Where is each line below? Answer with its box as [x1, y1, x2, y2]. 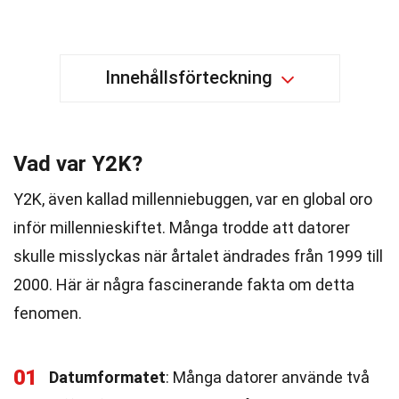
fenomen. [13, 304, 82, 322]
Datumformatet [49, 368, 166, 387]
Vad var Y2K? [13, 151, 142, 176]
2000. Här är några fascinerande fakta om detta [13, 275, 354, 294]
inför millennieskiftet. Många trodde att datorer [13, 218, 350, 237]
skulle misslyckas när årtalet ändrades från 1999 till [13, 247, 383, 265]
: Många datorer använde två [166, 368, 370, 387]
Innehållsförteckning [104, 67, 273, 88]
